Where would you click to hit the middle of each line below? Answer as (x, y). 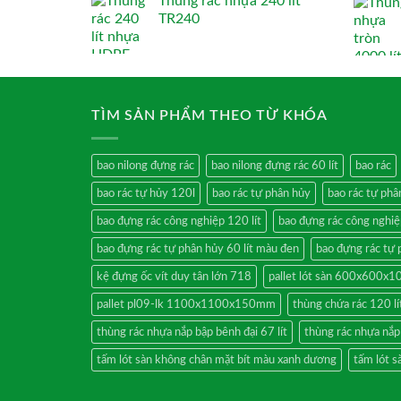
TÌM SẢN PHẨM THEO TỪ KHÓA (209, 115)
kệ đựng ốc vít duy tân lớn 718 (174, 276)
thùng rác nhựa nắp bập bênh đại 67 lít (192, 332)
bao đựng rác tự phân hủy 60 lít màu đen (198, 248)
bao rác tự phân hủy (261, 193)
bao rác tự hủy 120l (146, 193)
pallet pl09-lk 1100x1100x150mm (186, 304)
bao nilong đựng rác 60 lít (275, 165)
